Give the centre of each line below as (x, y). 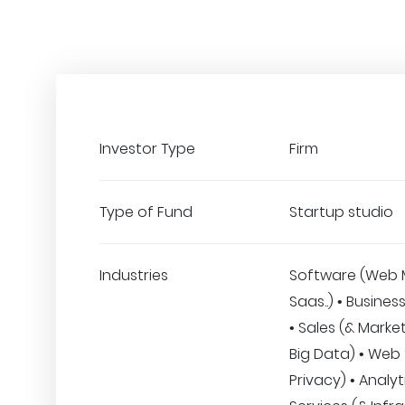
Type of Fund (146, 212)
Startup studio (341, 212)
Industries (134, 275)
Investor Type (147, 149)
